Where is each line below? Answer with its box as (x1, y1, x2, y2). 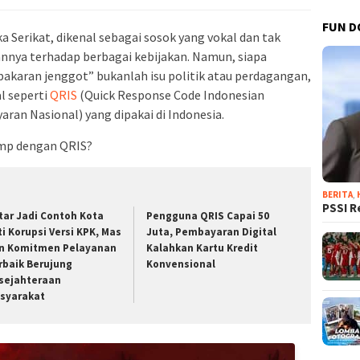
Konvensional (146, 256, 216, 271)
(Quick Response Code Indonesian (77, 86, 264, 103)
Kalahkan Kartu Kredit (146, 240, 259, 255)
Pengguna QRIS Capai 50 (146, 208, 270, 223)
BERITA (322, 188, 354, 200)
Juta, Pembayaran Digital (146, 224, 277, 239)
